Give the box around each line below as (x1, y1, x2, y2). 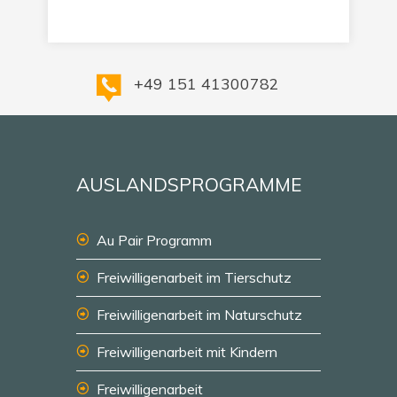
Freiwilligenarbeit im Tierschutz (97, 269, 292, 286)
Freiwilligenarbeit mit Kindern (97, 343, 277, 361)
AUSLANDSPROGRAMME (76, 173, 302, 196)
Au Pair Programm (97, 231, 212, 249)
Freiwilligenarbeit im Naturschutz (97, 306, 302, 323)
